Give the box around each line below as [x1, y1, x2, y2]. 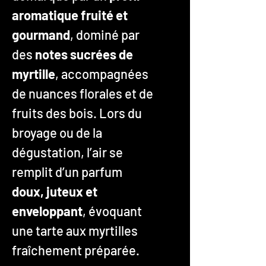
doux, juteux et [12, 183, 97, 199]
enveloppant [12, 202, 83, 218]
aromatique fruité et [12, 7, 128, 23]
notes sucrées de [35, 46, 133, 62]
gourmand [12, 26, 70, 42]
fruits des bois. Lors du [12, 104, 142, 121]
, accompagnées [55, 65, 148, 81]
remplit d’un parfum [12, 163, 122, 179]
